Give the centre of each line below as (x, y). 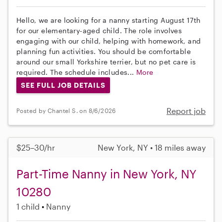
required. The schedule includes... (76, 72)
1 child (28, 206)
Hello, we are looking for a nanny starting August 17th (109, 20)
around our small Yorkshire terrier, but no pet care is (106, 61)
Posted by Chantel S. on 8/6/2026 (66, 111)
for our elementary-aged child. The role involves (99, 30)
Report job (186, 111)
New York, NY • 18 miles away (152, 147)
